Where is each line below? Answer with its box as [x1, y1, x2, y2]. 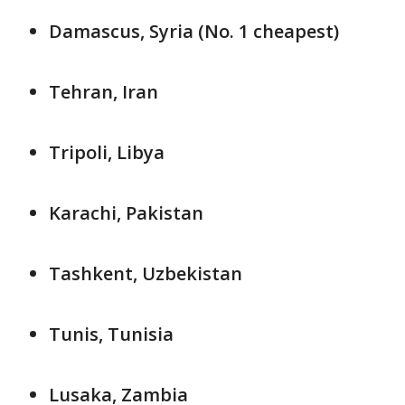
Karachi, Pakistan [49, 201, 203, 226]
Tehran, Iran [49, 80, 158, 105]
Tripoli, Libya [49, 140, 165, 165]
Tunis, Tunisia [49, 322, 174, 347]
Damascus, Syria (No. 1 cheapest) [49, 19, 339, 44]
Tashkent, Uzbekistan [49, 261, 242, 287]
